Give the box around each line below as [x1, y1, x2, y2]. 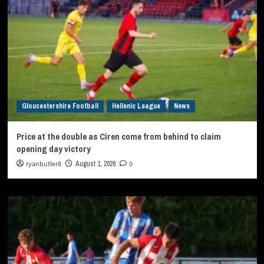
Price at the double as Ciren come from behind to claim [16, 130, 221, 143]
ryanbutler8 [25, 159, 61, 170]
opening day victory [16, 143, 91, 156]
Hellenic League [111, 101, 160, 111]
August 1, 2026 [75, 159, 115, 169]
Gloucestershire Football [21, 101, 98, 111]
